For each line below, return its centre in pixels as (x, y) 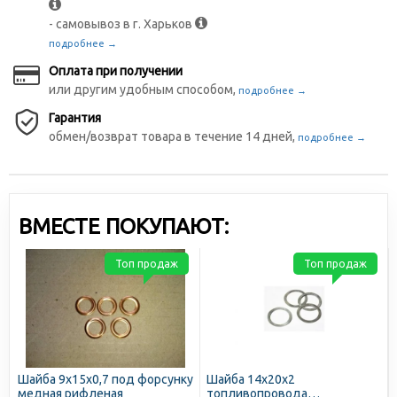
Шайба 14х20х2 (251, 379)
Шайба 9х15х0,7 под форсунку (105, 379)
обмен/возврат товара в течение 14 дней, (173, 136)
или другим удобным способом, (144, 90)
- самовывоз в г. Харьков (122, 24)
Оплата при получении (116, 71)
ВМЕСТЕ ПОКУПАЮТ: (124, 226)
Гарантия (75, 118)
